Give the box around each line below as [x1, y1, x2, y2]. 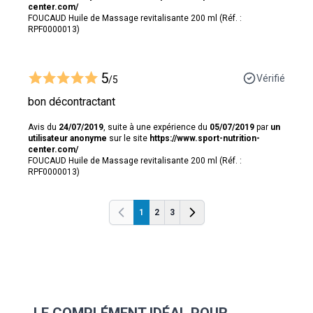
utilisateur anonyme [28, 133, 107, 143]
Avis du [28, 122, 59, 132]
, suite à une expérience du [103, 122, 210, 132]
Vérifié [256, 72, 285, 84]
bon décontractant [28, 94, 115, 108]
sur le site [107, 133, 150, 143]
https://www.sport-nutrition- [150, 133, 260, 143]
